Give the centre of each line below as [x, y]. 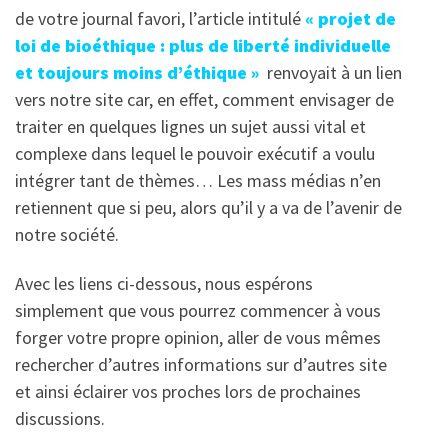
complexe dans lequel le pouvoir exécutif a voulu [195, 153]
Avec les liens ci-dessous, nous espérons [164, 284]
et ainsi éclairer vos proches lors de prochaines [188, 392]
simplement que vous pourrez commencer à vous [198, 311]
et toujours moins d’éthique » [137, 72]
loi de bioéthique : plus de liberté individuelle [203, 45]
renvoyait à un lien [330, 72]
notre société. [67, 234]
